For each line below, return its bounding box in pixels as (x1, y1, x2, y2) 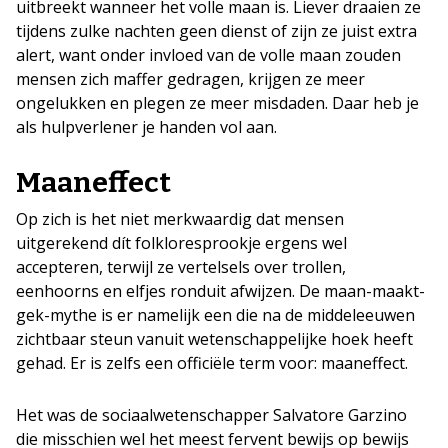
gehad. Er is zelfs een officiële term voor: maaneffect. (16, 351, 408, 374)
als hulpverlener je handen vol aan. (16, 115, 277, 138)
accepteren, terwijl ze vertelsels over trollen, (16, 255, 346, 278)
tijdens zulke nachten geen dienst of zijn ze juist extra (16, 19, 417, 42)
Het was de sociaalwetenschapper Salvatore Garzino (16, 403, 407, 426)
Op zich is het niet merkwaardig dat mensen (16, 207, 344, 230)
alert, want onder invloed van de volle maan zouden (16, 43, 401, 66)
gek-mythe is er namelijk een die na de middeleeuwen (16, 303, 415, 326)
